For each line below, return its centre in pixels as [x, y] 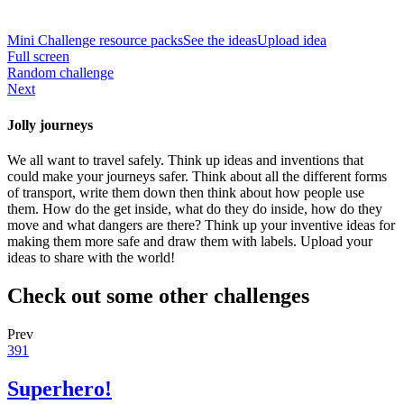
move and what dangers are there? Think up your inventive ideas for [201, 225]
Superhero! [60, 388]
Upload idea [292, 41]
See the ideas [220, 41]
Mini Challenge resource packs [95, 41]
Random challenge [60, 73]
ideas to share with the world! [91, 257]
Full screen [38, 57]
